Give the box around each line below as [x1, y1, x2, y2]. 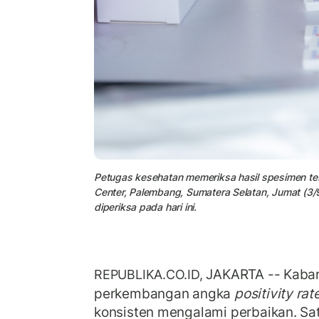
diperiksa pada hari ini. [94, 200, 197, 213]
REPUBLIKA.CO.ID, [94, 267, 206, 283]
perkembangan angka [94, 285, 235, 303]
